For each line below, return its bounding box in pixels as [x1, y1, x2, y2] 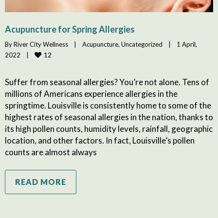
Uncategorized [121, 40, 163, 48]
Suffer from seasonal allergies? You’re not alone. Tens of [5, 76, 209, 87]
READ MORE [15, 177, 66, 186]
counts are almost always [5, 146, 97, 157]
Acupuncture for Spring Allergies [5, 23, 135, 35]
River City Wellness [14, 40, 68, 48]
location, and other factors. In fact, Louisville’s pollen [5, 135, 195, 145]
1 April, [177, 40, 197, 48]
